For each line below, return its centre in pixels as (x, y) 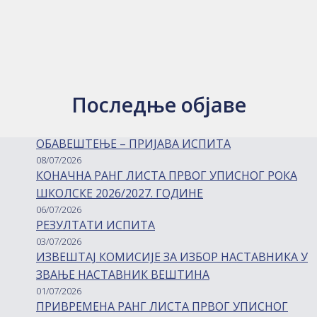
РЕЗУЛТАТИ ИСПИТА (96, 225)
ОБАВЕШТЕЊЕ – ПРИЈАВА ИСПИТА (133, 144)
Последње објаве (158, 105)
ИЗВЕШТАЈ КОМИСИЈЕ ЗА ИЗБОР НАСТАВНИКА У (172, 257)
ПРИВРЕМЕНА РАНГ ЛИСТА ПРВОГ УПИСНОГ (162, 307)
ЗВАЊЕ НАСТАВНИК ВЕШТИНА (123, 275)
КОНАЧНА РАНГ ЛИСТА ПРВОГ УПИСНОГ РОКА (167, 176)
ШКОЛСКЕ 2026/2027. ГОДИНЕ (120, 194)
